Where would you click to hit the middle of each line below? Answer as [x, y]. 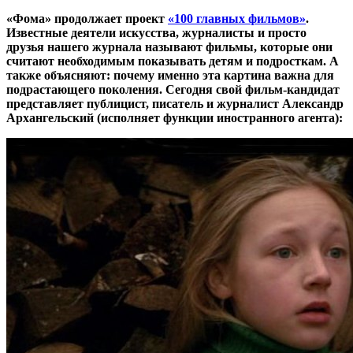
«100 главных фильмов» [237, 18]
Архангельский [52, 117]
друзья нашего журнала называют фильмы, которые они [169, 46]
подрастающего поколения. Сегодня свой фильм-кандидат [173, 89]
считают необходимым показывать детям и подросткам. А [173, 61]
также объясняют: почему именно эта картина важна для [170, 75]
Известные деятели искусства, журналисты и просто [156, 32]
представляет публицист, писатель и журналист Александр [175, 103]
